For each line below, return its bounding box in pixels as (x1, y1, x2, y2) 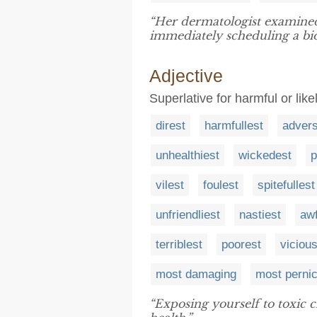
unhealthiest (156, 149, 219, 162)
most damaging (156, 267, 236, 281)
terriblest (156, 238, 202, 251)
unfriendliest (156, 208, 220, 221)
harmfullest (204, 119, 263, 132)
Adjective (149, 66, 223, 86)
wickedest (238, 149, 292, 162)
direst (156, 119, 185, 132)
